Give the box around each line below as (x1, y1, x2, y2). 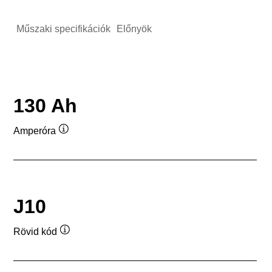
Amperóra (13, 126, 56, 137)
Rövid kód (13, 226, 57, 237)
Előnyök (117, 23, 152, 34)
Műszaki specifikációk (16, 23, 110, 34)
